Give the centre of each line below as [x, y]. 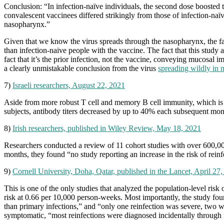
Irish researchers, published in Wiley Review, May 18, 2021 [107, 128]
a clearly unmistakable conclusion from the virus [81, 68]
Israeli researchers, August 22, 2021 [69, 85]
